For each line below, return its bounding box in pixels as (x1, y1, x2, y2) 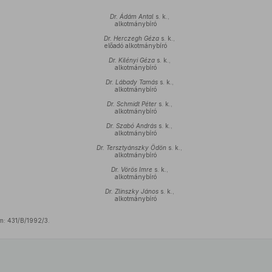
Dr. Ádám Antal (109, 13, 154, 20)
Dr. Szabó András (106, 122, 157, 129)
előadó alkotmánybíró (104, 42, 168, 49)
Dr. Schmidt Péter (106, 100, 157, 107)
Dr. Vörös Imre (110, 166, 152, 173)
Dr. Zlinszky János (104, 188, 158, 195)
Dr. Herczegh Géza (104, 35, 160, 42)
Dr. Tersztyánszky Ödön (97, 144, 167, 151)
